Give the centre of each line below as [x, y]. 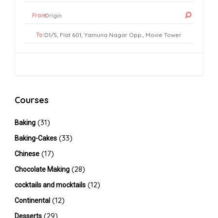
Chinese [27, 154]
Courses [32, 100]
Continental [32, 200]
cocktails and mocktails [50, 185]
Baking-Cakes [36, 138]
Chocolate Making [42, 169]
